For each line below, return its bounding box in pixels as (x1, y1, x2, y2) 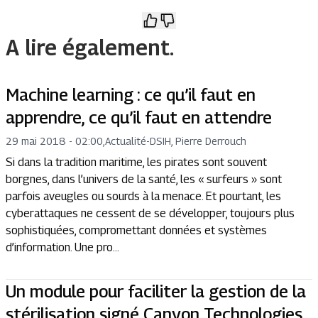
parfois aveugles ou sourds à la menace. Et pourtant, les (6, 190, 281, 204)
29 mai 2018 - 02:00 (6, 135, 103, 148)
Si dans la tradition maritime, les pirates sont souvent (6, 155, 267, 170)
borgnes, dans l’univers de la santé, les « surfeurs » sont (6, 172, 282, 187)
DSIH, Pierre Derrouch (150, 135, 246, 148)
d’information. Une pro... (6, 241, 119, 255)
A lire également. (6, 35, 174, 61)
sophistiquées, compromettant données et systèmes (6, 224, 267, 238)
